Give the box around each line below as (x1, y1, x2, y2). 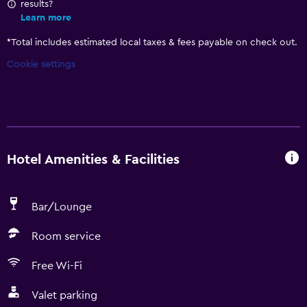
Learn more (21, 13, 71, 23)
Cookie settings (7, 60, 75, 69)
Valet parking (32, 290, 97, 301)
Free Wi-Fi (32, 260, 82, 271)
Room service (32, 231, 101, 242)
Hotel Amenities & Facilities (7, 152, 180, 167)
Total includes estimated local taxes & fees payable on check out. (11, 38, 297, 47)
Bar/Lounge (32, 201, 92, 212)
